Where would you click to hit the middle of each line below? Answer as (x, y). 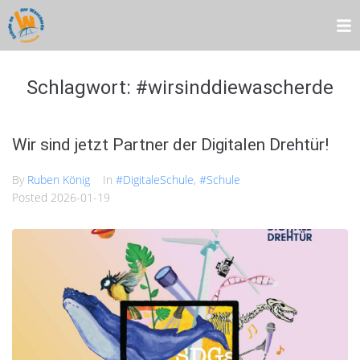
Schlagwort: (81, 88)
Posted (31, 198)
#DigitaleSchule (155, 180)
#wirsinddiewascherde (235, 88)
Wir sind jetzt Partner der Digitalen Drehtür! (170, 145)
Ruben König (59, 180)
